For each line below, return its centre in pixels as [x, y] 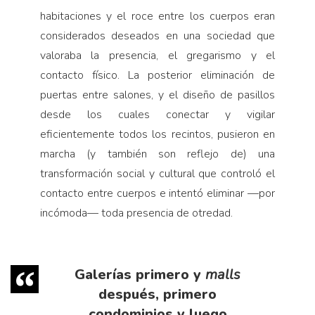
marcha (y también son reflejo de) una [157, 154]
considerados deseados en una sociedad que [157, 36]
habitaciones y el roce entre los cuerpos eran [157, 16]
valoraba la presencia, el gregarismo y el [157, 55]
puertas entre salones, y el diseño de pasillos [157, 95]
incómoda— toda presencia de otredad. [136, 213]
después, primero [157, 294]
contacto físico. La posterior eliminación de [157, 75]
